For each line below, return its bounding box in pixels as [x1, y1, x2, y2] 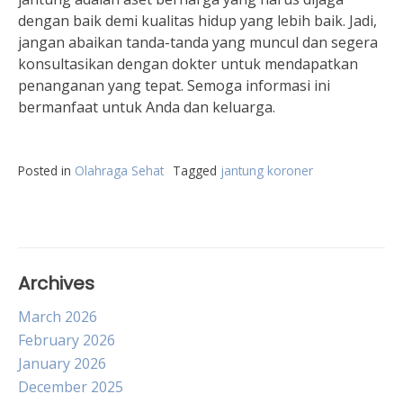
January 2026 [18, 354, 106, 373]
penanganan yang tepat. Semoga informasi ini [18, 76, 330, 95]
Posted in [18, 162, 75, 179]
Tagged [173, 162, 220, 179]
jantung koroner [220, 162, 313, 179]
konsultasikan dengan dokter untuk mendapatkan [18, 54, 358, 74]
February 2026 [18, 330, 115, 350]
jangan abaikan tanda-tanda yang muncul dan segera [18, 32, 378, 52]
